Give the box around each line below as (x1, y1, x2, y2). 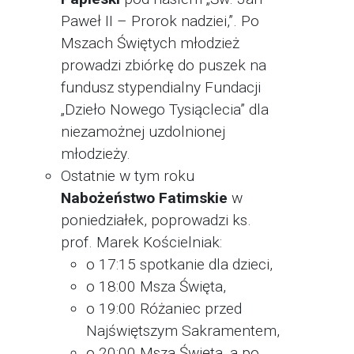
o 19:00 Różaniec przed (86, 299, 242, 318)
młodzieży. (61, 145, 130, 163)
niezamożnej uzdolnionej (61, 122, 225, 141)
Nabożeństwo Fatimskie (61, 189, 228, 207)
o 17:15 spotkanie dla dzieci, (86, 255, 273, 273)
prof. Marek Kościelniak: (61, 233, 226, 251)
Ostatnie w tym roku (61, 167, 194, 185)
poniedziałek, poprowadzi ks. (61, 211, 251, 229)
